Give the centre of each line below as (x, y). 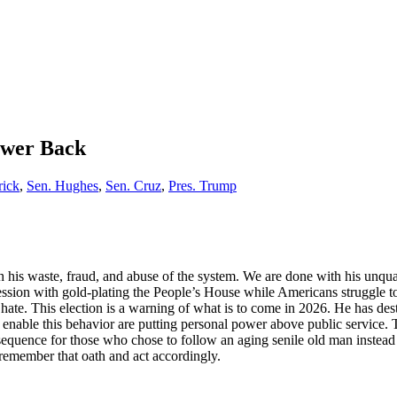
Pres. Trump (202, 185)
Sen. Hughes (62, 185)
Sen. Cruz (133, 185)
